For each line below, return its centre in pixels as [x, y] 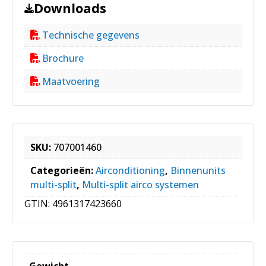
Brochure [63, 58]
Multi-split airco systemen [140, 185]
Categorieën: [63, 171]
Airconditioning [130, 171]
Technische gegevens [91, 35]
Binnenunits [198, 171]
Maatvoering [71, 82]
